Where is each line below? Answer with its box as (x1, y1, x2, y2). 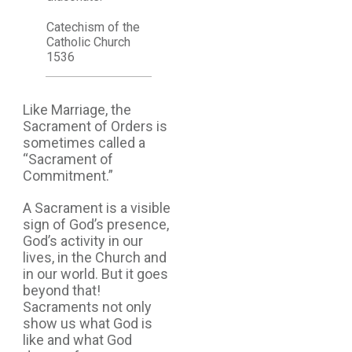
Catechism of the (46, 19, 140, 35)
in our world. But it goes (23, 265, 168, 282)
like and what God (23, 331, 132, 348)
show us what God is (23, 314, 152, 332)
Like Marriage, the (23, 101, 131, 118)
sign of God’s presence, (23, 215, 169, 233)
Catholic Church (46, 34, 130, 49)
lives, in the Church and (23, 248, 167, 266)
